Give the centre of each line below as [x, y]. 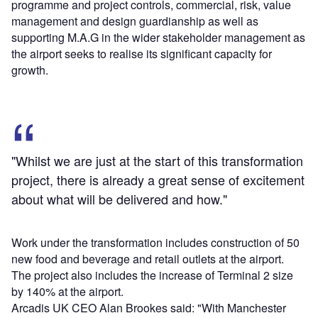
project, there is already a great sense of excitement [158, 180]
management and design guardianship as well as [135, 21]
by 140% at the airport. [67, 292]
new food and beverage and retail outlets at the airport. [148, 259]
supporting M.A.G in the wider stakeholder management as [158, 38]
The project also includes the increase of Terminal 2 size [152, 275]
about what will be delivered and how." [119, 199]
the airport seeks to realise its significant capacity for [142, 54]
